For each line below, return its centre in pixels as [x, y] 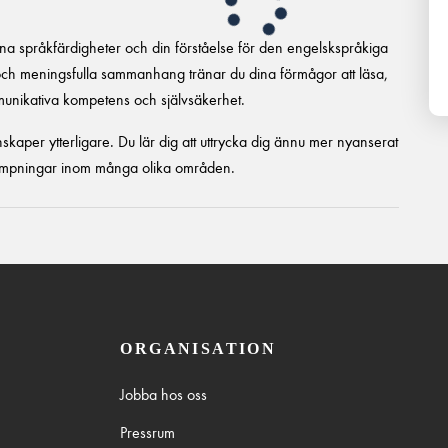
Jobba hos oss [164, 394]
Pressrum [148, 432]
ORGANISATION [198, 348]
